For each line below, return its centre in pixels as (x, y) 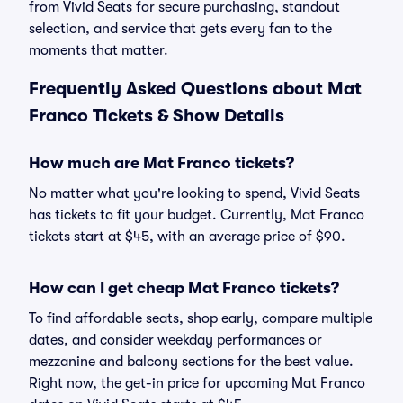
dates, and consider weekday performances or (175, 340)
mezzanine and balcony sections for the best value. (191, 362)
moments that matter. (99, 50)
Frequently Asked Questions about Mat (195, 89)
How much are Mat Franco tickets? (161, 163)
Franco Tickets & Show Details (157, 116)
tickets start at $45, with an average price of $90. (187, 237)
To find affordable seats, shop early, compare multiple (201, 318)
